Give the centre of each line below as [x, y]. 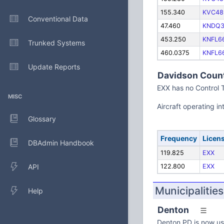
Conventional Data [58, 18]
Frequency [178, 138]
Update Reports [54, 66]
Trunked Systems [56, 42]
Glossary [42, 118]
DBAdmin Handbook [61, 142]
